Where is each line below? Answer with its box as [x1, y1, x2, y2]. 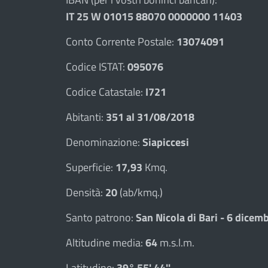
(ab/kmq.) [117, 184, 163, 200]
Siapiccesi [142, 133, 189, 150]
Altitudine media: [66, 234, 145, 251]
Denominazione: [66, 133, 142, 150]
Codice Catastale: [66, 83, 145, 100]
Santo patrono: [66, 209, 136, 226]
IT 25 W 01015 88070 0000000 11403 [66, 8, 242, 25]
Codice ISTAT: [66, 58, 127, 75]
